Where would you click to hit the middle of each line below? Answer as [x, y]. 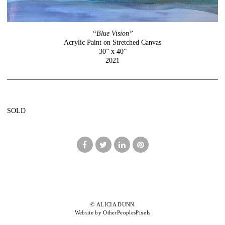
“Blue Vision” [113, 33]
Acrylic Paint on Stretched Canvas [113, 42]
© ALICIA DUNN [113, 205]
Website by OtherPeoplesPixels [113, 213]
